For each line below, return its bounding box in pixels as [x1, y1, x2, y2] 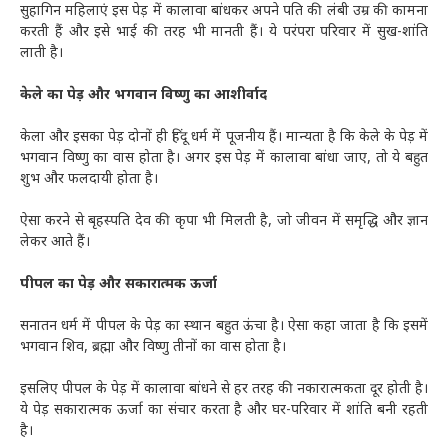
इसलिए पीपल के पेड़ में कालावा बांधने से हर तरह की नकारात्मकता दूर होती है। [20, 380, 428, 400]
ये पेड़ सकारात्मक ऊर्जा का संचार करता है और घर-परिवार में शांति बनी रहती [20, 401, 428, 421]
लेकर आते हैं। [20, 233, 90, 253]
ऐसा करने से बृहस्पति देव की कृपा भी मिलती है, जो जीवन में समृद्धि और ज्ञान [20, 212, 428, 232]
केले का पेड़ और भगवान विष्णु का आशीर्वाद [20, 86, 267, 106]
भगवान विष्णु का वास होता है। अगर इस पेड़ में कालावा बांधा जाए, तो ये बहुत [20, 149, 428, 169]
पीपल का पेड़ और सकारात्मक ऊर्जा [20, 275, 217, 295]
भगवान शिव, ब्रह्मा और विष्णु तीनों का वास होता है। [20, 338, 286, 358]
